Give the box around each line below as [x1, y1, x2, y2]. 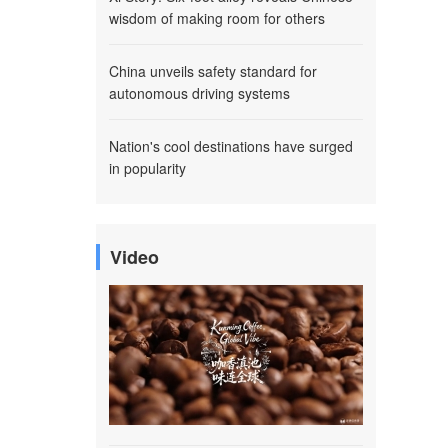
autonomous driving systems [109, 83, 290, 103]
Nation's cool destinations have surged [109, 136, 353, 156]
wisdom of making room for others [109, 8, 325, 28]
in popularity [109, 158, 186, 178]
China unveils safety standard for [109, 61, 317, 81]
